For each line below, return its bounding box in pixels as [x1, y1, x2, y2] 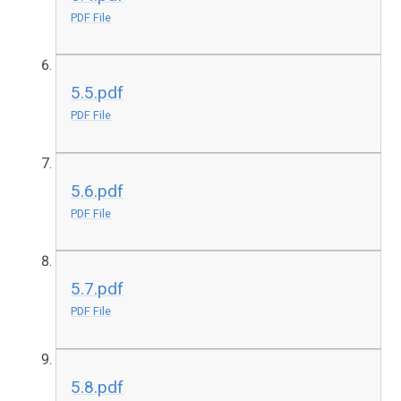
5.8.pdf [71, 376, 124, 397]
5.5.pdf [71, 82, 124, 104]
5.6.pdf [71, 180, 124, 201]
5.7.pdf [71, 278, 124, 300]
